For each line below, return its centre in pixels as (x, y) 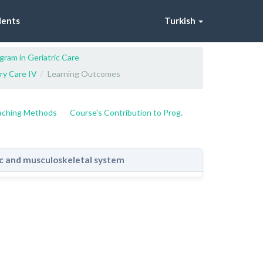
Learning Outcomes (84, 74)
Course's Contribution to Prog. (126, 112)
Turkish (180, 21)
